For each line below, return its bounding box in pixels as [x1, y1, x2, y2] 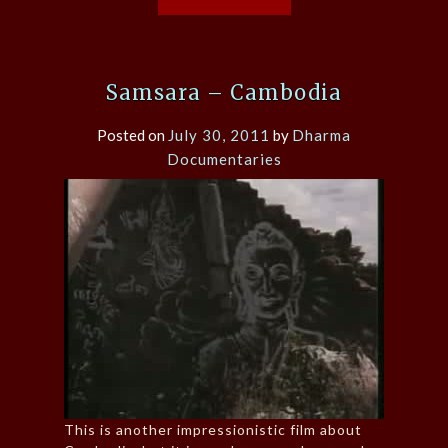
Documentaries [166, 149, 282, 168]
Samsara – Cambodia [106, 79, 342, 105]
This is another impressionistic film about [64, 420, 362, 438]
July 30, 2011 [168, 125, 270, 144]
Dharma [292, 125, 351, 144]
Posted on [97, 125, 168, 144]
